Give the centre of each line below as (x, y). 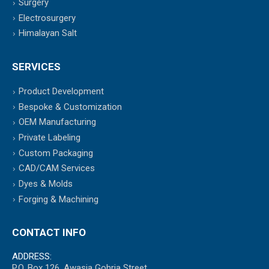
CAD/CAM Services (57, 168)
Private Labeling (50, 137)
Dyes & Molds (46, 183)
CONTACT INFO (49, 233)
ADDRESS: (32, 257)
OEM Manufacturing (57, 122)
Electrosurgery (47, 18)
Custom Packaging (56, 153)
